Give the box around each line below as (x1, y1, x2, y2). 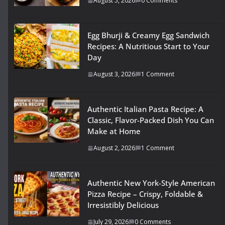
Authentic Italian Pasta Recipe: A (87, 104, 203, 115)
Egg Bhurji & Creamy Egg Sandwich (87, 30, 209, 41)
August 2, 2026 (93, 144, 135, 153)
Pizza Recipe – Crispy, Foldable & (87, 189, 203, 199)
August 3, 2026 (93, 70, 135, 79)
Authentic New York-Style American (87, 178, 215, 188)
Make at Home (87, 126, 141, 137)
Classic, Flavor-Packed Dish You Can (87, 115, 214, 126)
